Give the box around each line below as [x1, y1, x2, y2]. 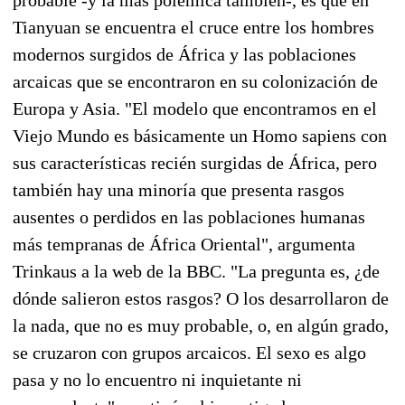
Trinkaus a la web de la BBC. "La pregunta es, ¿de [13, 260, 380, 281]
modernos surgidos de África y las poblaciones [13, 43, 356, 64]
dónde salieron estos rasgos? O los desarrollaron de [13, 287, 389, 308]
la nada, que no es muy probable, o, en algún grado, [13, 315, 389, 335]
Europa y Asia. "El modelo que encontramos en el [13, 98, 377, 118]
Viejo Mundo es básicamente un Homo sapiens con [13, 125, 387, 146]
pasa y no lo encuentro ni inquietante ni [13, 369, 302, 390]
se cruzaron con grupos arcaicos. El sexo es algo [13, 342, 366, 363]
